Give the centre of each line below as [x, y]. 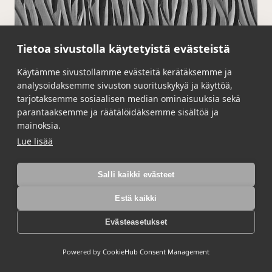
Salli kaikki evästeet [136, 174]
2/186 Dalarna [67, 210]
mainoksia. [39, 125]
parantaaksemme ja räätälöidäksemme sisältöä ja [118, 112]
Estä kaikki [136, 198]
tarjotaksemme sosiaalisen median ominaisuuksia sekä [129, 99]
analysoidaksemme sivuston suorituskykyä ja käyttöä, [125, 85]
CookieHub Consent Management [156, 252]
